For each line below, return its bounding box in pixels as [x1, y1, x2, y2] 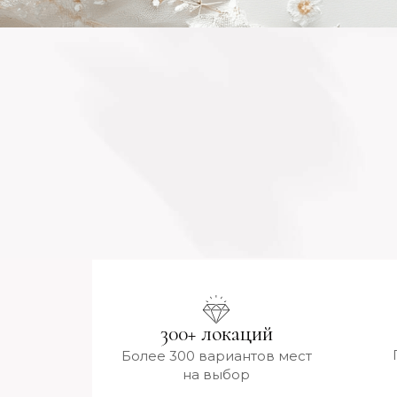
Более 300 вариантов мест [121, 347, 312, 364]
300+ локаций [160, 321, 273, 346]
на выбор [183, 366, 250, 383]
